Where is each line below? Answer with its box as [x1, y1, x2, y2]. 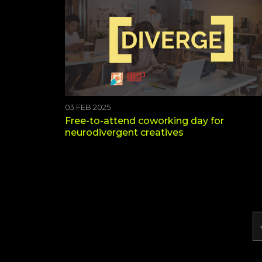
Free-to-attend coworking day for [65, 115, 224, 126]
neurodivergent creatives [65, 126, 184, 138]
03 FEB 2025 [65, 102, 111, 112]
